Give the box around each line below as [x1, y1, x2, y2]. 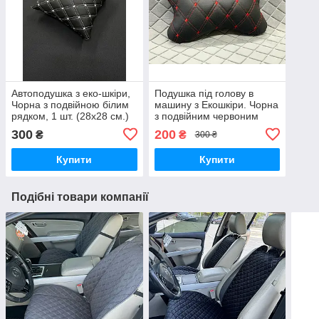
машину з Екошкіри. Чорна [154, 98, 278, 110]
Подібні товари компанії [11, 190, 149, 203]
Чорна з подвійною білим [11, 98, 129, 110]
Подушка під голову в [154, 87, 253, 99]
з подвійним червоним [154, 110, 258, 122]
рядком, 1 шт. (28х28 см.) [11, 110, 129, 122]
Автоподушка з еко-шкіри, [11, 87, 130, 99]
